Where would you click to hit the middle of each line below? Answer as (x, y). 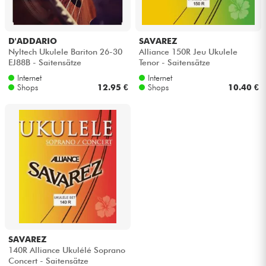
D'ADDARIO (32, 41)
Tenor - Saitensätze (174, 63)
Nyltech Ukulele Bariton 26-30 (65, 52)
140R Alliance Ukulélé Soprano (66, 250)
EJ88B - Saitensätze (45, 63)
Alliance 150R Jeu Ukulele (188, 52)
